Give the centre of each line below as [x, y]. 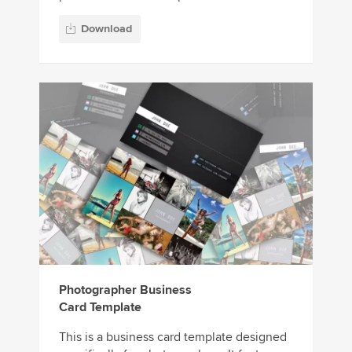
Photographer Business [125, 290]
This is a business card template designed [173, 337]
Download [106, 29]
